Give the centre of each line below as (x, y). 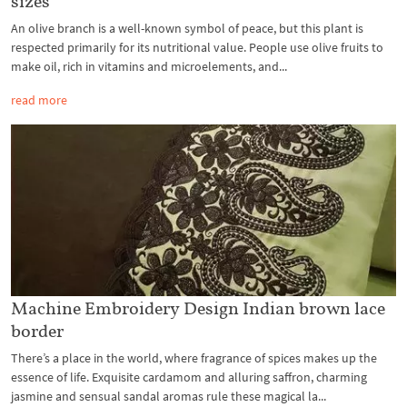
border (37, 330)
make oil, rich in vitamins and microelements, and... (149, 67)
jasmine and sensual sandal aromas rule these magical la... (169, 396)
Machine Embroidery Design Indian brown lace (198, 308)
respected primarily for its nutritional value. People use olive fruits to (197, 48)
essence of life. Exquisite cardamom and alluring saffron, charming (189, 377)
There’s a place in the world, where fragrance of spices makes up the (194, 357)
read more (39, 100)
